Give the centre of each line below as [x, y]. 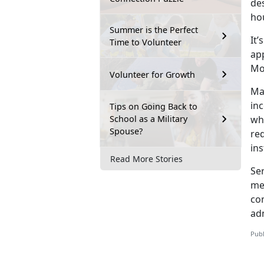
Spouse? [126, 131]
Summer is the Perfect [154, 30]
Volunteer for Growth [152, 74]
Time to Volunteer [146, 42]
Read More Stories [146, 159]
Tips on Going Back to [154, 107]
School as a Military [148, 119]
